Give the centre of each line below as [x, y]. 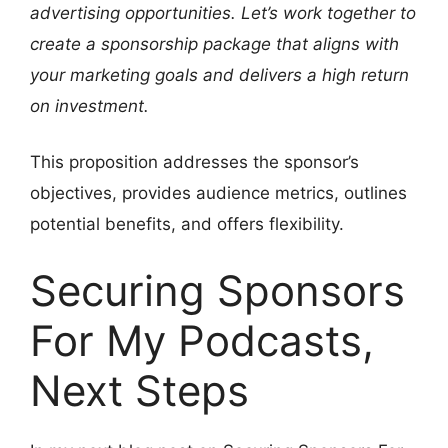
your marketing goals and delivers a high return [219, 74]
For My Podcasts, [202, 340]
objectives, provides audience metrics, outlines [218, 193]
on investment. [89, 105]
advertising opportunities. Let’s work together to [223, 12]
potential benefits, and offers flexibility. [187, 224]
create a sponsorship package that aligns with [214, 43]
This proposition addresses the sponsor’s [194, 162]
